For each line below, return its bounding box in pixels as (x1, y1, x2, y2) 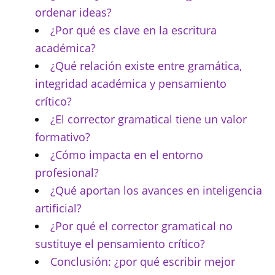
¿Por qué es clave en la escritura (50, 23, 217, 38)
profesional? (35, 165, 99, 180)
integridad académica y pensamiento (35, 76, 227, 91)
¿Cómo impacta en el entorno (50, 147, 203, 163)
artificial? (35, 201, 82, 216)
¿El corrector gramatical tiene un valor (50, 112, 247, 127)
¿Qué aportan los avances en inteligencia (50, 183, 262, 198)
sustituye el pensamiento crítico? (35, 236, 205, 252)
